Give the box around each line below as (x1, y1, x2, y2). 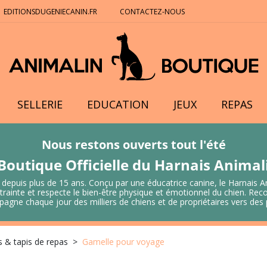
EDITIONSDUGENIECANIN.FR (3, 7, 97, 17)
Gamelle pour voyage (82, 236, 164, 247)
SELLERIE (17, 97, 63, 111)
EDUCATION (87, 97, 150, 111)
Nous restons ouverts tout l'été (41, 136, 226, 153)
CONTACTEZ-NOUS (119, 7, 187, 17)
